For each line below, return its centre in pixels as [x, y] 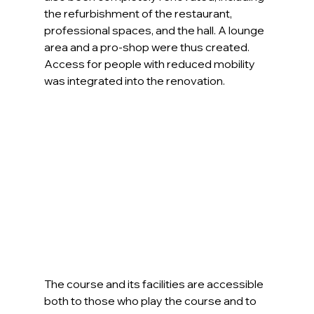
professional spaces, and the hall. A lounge [155, 30]
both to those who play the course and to [151, 301]
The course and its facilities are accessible [155, 284]
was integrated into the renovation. [134, 81]
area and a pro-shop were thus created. [148, 47]
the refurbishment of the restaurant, [139, 14]
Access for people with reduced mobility [150, 64]
